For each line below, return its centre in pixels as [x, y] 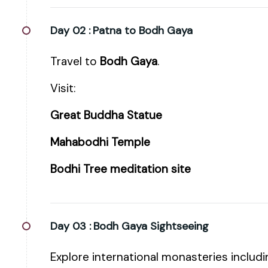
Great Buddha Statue [106, 115]
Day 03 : [71, 226]
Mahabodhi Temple [100, 142]
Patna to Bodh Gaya [143, 31]
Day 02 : [70, 31]
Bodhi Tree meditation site [121, 169]
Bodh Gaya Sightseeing [151, 226]
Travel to [75, 61]
